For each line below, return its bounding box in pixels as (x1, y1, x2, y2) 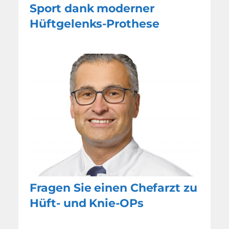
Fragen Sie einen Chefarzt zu (30, 180, 197, 195)
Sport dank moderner (30, 1, 154, 15)
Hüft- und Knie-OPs (30, 196, 144, 210)
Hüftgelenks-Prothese (30, 16, 159, 31)
